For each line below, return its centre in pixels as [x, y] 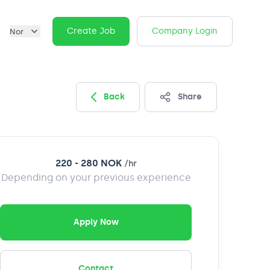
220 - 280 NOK [88, 163]
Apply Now [96, 222]
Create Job [91, 31]
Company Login [185, 31]
